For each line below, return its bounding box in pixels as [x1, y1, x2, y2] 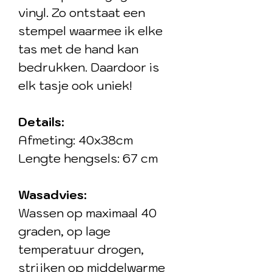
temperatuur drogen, [18, 242, 144, 257]
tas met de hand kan [18, 41, 138, 57]
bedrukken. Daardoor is [18, 59, 159, 75]
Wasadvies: [18, 187, 90, 203]
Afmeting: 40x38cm [18, 132, 133, 148]
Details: [18, 114, 64, 130]
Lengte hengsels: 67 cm [18, 151, 158, 166]
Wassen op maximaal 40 [18, 205, 157, 221]
